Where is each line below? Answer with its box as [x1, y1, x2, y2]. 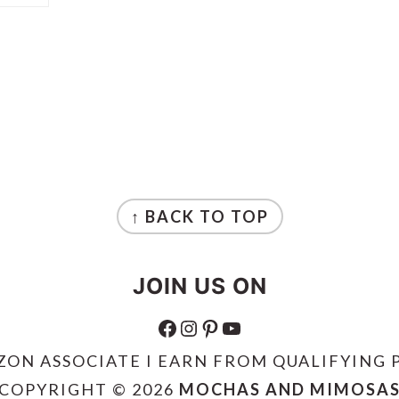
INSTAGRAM [177, 313, 199, 340]
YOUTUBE [220, 313, 234, 340]
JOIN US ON [132, 273, 267, 299]
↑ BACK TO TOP [130, 207, 269, 226]
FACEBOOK [156, 313, 172, 340]
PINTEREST [199, 313, 214, 340]
